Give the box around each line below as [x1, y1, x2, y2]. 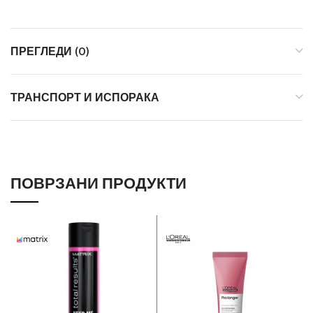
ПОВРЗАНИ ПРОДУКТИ [10, 174, 187, 194]
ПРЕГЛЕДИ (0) [10, 45, 89, 59]
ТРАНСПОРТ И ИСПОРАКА [10, 91, 159, 105]
